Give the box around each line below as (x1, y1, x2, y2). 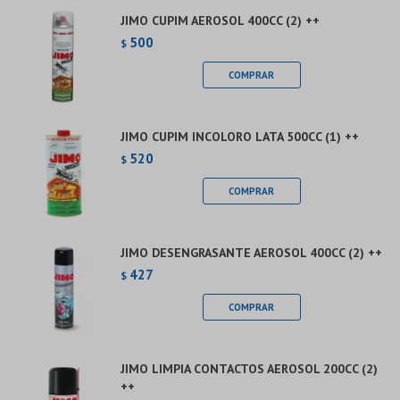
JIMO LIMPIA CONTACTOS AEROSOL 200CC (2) (121, 361, 378, 377)
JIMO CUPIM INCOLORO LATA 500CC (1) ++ (121, 129, 359, 145)
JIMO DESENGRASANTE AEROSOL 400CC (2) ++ (121, 245, 382, 261)
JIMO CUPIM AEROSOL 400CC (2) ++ (121, 12, 320, 29)
